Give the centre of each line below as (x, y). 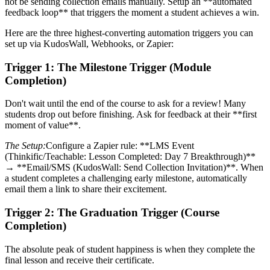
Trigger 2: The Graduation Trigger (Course (112, 213)
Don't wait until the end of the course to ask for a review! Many (125, 104)
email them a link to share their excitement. (86, 189)
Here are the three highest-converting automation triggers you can (129, 33)
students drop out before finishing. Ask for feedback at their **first (131, 115)
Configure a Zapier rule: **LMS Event (120, 146)
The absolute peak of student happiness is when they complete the (130, 249)
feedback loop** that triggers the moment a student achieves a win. (132, 12)
